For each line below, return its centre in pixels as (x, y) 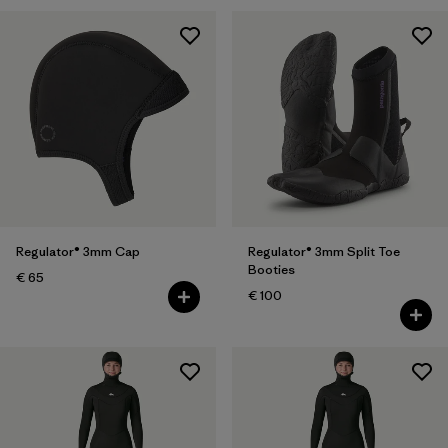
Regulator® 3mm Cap (78, 251)
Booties (271, 269)
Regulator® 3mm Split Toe (323, 251)
